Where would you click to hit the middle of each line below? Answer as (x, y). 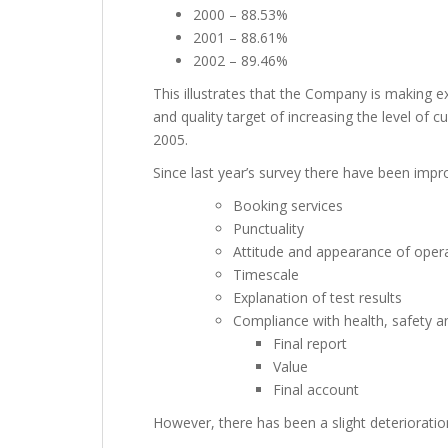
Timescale (266, 274)
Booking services (288, 205)
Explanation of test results (317, 297)
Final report (310, 343)
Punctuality (268, 228)
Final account (316, 389)
